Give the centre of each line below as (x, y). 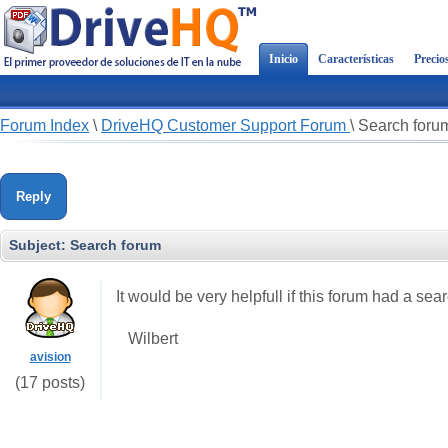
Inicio (283, 59)
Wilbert (147, 338)
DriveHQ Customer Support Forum (225, 125)
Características (356, 59)
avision (50, 357)
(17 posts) (50, 382)
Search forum (115, 245)
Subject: (39, 245)
